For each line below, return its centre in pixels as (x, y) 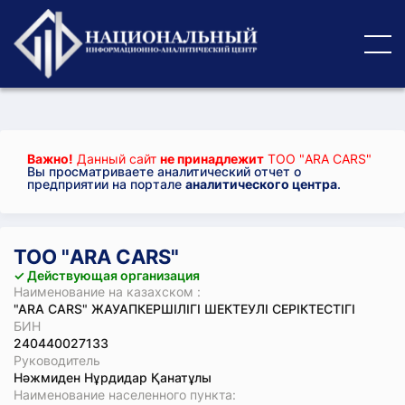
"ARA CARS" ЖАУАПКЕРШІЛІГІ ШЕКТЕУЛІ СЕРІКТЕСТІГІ (184, 309)
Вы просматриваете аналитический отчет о (164, 171)
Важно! (50, 159)
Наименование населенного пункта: (125, 395)
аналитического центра (261, 184)
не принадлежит (212, 159)
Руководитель (57, 360)
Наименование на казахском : (107, 292)
